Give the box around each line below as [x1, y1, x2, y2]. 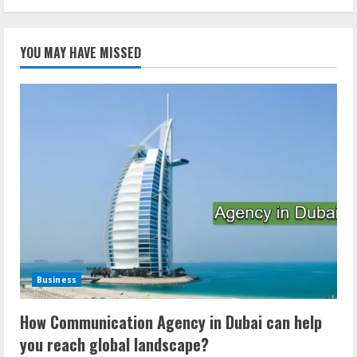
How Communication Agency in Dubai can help [20, 310, 322, 335]
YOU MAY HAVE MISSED [20, 43, 141, 63]
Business [37, 274, 76, 286]
